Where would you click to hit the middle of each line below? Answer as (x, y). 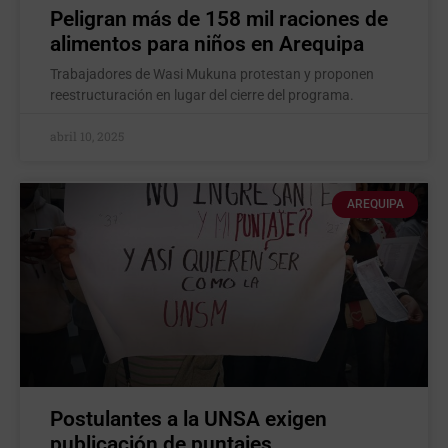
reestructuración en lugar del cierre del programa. (202, 95)
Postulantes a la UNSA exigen (188, 419)
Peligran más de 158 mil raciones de (219, 19)
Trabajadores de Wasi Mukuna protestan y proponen (212, 74)
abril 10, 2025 (87, 136)
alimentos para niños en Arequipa (207, 44)
